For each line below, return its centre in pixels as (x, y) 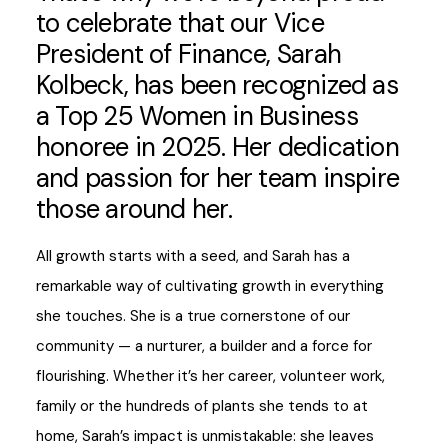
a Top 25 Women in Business (197, 116)
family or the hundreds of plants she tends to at (202, 405)
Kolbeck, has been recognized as (217, 85)
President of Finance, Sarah (188, 54)
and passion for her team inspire (218, 178)
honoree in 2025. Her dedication (217, 147)
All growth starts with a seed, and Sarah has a (193, 255)
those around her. (137, 209)
